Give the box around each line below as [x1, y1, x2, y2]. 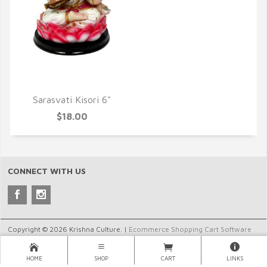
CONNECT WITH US [8, 166, 86, 176]
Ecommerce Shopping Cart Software [129, 225, 252, 234]
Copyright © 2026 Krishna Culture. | [8, 225, 129, 234]
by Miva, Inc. [8, 235, 49, 244]
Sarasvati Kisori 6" [33, 94, 111, 105]
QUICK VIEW [41, 78, 103, 91]
